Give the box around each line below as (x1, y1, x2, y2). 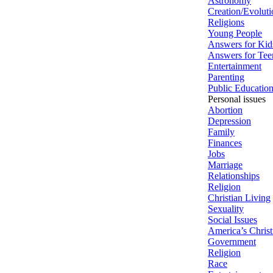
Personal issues (208, 93, 266, 104)
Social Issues (208, 214, 257, 225)
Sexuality (208, 203, 244, 214)
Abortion (208, 104, 243, 115)
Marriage (208, 159, 243, 170)
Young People (208, 27, 262, 38)
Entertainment (208, 60, 261, 71)
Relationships (208, 170, 260, 181)
